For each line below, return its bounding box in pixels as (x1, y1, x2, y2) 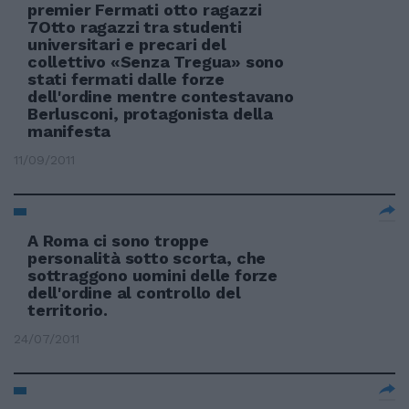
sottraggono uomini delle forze (27, 266, 278, 285)
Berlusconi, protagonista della (27, 104, 274, 123)
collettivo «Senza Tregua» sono (27, 52, 285, 71)
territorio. (27, 300, 108, 320)
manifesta (27, 121, 111, 141)
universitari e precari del (27, 35, 226, 54)
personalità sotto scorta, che (27, 248, 267, 267)
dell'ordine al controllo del (27, 283, 241, 302)
